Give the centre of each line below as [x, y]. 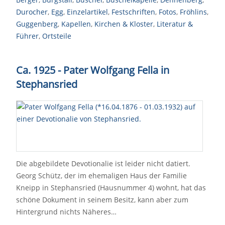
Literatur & [175, 24]
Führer [27, 36]
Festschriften [133, 12]
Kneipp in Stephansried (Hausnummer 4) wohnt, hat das [111, 188]
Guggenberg [37, 24]
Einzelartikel [87, 12]
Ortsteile [57, 36]
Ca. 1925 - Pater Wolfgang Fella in [93, 70]
